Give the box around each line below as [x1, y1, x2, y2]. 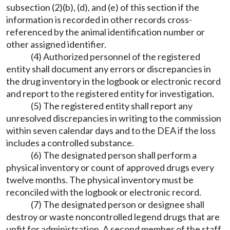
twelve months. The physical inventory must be [6, 174, 194, 185]
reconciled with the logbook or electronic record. [6, 186, 201, 198]
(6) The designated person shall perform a [31, 149, 197, 161]
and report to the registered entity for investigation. [6, 88, 214, 99]
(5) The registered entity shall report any [31, 100, 193, 111]
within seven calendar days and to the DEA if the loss [6, 125, 216, 136]
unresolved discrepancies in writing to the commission [6, 112, 221, 124]
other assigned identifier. [6, 39, 106, 50]
